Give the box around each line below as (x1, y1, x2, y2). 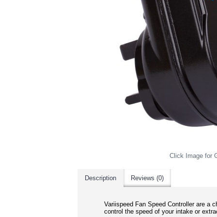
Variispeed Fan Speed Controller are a (104, 201, 210, 208)
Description (85, 174, 116, 182)
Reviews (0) (131, 174, 164, 182)
